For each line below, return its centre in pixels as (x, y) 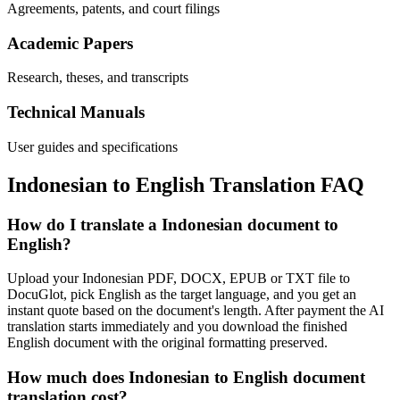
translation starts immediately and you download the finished (177, 327)
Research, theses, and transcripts (98, 78)
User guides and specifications (92, 146)
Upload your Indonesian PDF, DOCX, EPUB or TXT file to (179, 279)
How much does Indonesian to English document (186, 378)
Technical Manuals (76, 112)
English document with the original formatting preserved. (167, 343)
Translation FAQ (284, 184)
